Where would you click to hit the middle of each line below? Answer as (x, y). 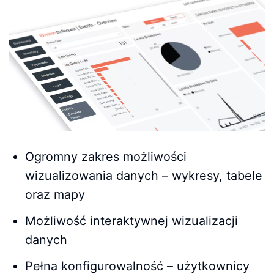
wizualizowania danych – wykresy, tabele (143, 175)
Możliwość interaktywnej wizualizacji (131, 220)
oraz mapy (55, 194)
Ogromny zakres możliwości (106, 156)
